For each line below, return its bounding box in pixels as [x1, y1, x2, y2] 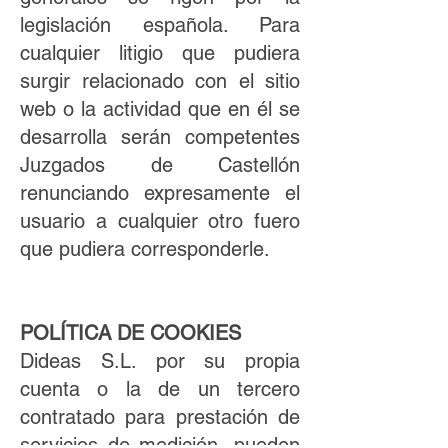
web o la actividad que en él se [20, 97, 300, 121]
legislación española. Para [20, 13, 300, 37]
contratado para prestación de [20, 405, 300, 429]
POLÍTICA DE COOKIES [20, 321, 247, 345]
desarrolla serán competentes [20, 125, 300, 149]
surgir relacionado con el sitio [20, 69, 300, 93]
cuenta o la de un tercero [20, 377, 300, 401]
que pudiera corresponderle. [20, 237, 276, 261]
